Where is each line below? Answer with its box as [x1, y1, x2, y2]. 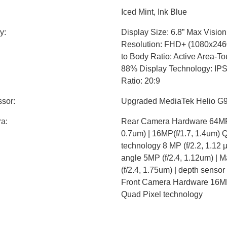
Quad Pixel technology [121, 190, 203, 199]
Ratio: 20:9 [121, 77, 160, 85]
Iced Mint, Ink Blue [121, 8, 187, 16]
